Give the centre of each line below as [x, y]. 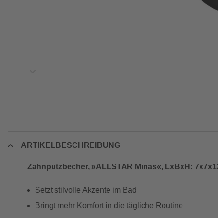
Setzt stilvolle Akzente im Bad [86, 190]
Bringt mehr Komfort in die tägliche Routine [109, 206]
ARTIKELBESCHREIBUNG [71, 145]
